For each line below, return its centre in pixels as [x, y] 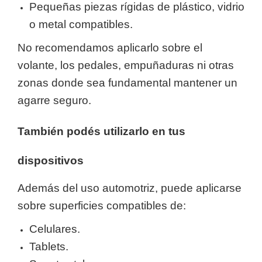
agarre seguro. [54, 100]
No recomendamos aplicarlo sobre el [110, 48]
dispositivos [51, 161]
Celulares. [55, 229]
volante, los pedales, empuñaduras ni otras [126, 65]
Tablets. [49, 247]
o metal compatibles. [81, 24]
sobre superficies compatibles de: [102, 206]
